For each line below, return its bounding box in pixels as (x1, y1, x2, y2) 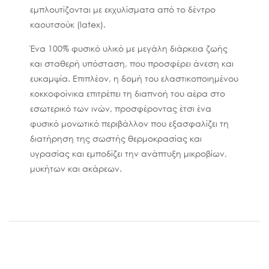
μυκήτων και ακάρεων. (30, 162, 122, 174)
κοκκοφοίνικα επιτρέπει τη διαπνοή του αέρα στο (30, 87, 225, 99)
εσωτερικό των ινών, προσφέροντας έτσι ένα (30, 102, 211, 114)
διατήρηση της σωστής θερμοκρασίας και (30, 132, 202, 144)
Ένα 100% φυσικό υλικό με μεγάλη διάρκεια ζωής (30, 42, 228, 54)
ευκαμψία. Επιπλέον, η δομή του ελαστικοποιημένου (30, 72, 238, 84)
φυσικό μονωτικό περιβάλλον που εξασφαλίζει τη (30, 117, 229, 129)
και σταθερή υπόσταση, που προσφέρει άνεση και (30, 57, 234, 69)
